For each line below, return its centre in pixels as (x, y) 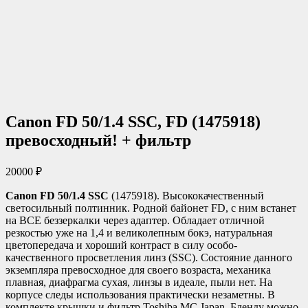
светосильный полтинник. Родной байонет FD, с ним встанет (151, 208)
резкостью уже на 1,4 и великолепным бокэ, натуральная (139, 232)
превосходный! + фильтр (98, 140)
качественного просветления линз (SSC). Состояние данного (149, 257)
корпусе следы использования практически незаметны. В (140, 294)
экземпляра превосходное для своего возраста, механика (138, 269)
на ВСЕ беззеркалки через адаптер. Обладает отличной (135, 220)
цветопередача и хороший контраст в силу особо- (121, 245)
